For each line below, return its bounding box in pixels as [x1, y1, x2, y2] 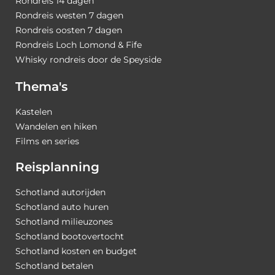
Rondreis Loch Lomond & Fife [15, 39, 142, 50]
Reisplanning [15, 159, 99, 174]
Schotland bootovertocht [15, 231, 124, 242]
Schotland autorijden [15, 187, 106, 198]
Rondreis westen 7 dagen [15, 9, 123, 21]
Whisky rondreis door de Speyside [15, 53, 161, 65]
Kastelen [15, 106, 52, 118]
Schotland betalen [15, 260, 93, 272]
